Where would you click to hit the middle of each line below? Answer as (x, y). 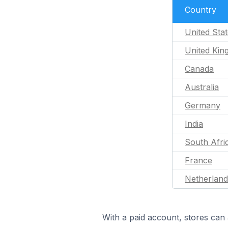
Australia (202, 87)
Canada (199, 69)
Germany (203, 105)
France (198, 160)
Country (201, 10)
